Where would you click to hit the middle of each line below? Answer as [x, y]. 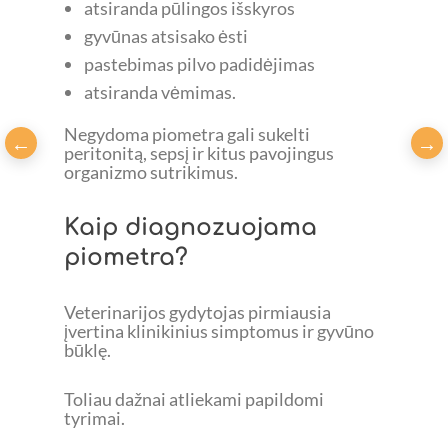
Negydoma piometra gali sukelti [187, 133]
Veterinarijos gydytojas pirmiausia [197, 311]
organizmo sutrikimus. [151, 171]
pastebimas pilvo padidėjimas [199, 64]
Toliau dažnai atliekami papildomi [194, 399]
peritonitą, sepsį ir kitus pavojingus [199, 152]
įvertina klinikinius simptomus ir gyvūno [219, 330]
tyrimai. [94, 418]
